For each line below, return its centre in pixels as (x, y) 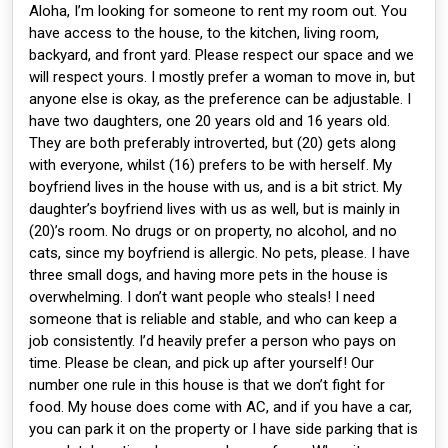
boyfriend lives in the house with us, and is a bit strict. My (215, 187)
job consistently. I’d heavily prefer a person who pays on (212, 341)
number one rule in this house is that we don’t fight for (207, 385)
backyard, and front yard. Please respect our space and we (221, 55)
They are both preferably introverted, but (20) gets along (212, 143)
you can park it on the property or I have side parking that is (223, 429)
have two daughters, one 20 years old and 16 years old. (209, 121)
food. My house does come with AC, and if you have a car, (220, 407)
